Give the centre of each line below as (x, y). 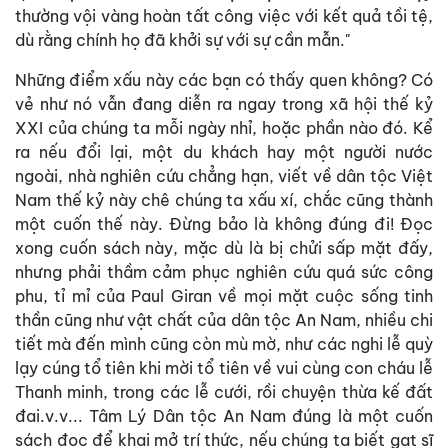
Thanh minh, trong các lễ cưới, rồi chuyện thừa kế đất (224, 391)
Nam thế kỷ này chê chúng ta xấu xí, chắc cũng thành (224, 199)
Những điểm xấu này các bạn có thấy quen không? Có (224, 79)
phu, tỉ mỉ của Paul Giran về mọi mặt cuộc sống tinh (224, 295)
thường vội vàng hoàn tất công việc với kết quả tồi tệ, (224, 15)
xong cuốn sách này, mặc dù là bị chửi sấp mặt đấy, (224, 247)
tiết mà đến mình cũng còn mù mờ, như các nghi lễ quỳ (224, 343)
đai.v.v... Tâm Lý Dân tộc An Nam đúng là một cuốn (224, 415)
